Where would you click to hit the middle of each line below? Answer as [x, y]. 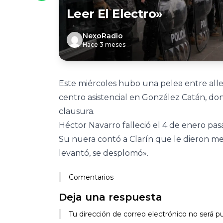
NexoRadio [103, 36]
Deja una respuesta [111, 197]
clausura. [77, 111]
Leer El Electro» [115, 14]
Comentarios [91, 177]
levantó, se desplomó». [104, 153]
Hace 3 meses [104, 45]
